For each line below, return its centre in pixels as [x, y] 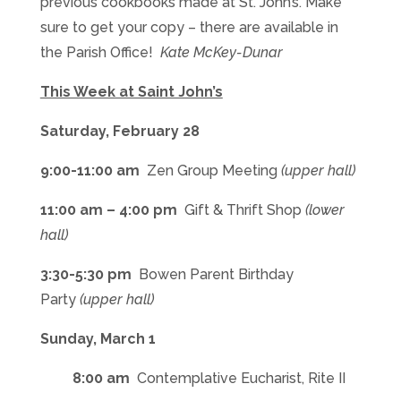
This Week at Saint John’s [131, 92]
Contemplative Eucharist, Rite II [241, 379]
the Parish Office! [100, 53]
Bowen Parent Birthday [216, 275]
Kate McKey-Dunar [221, 53]
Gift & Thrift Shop [244, 210]
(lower [324, 210]
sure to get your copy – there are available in [189, 28]
